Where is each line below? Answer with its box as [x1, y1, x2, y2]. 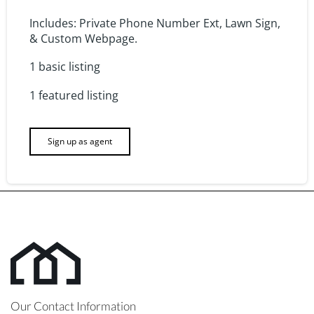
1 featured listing [29, 87, 118, 103]
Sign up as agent [48, 135, 112, 147]
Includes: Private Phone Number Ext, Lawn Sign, [29, 15, 280, 31]
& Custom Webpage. [29, 30, 137, 46]
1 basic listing [29, 58, 100, 74]
